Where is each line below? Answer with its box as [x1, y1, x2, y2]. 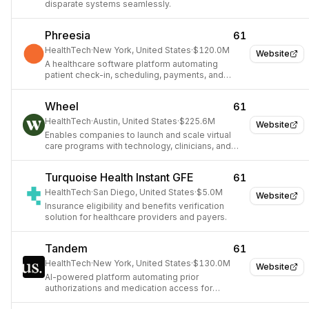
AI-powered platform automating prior [45, 272, 199, 282]
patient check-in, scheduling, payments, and [45, 70, 223, 80]
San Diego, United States [93, 187, 195, 197]
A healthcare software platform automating [45, 59, 218, 69]
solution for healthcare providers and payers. [45, 212, 227, 222]
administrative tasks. [45, 81, 128, 91]
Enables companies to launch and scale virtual [45, 130, 231, 140]
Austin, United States [93, 116, 177, 126]
